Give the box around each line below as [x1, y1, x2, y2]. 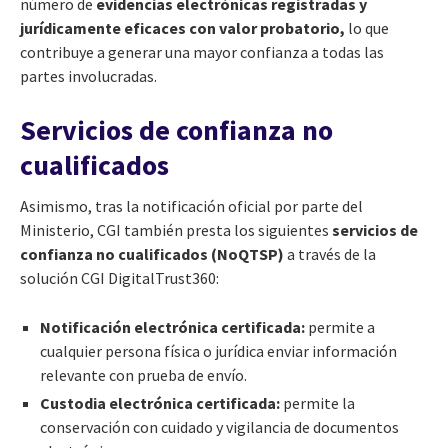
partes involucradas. [20, 65, 157, 86]
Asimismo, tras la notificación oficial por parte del [20, 195, 363, 216]
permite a [305, 316, 375, 337]
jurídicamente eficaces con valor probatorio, [20, 17, 345, 38]
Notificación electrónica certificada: [40, 316, 305, 337]
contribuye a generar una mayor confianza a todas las [20, 41, 384, 62]
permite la [280, 392, 355, 413]
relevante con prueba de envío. [40, 364, 247, 385]
